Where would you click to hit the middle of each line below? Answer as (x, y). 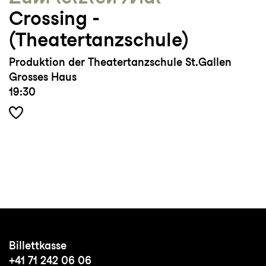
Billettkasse (38, 246)
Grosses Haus (43, 77)
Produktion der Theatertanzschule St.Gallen (120, 62)
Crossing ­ (54, 18)
